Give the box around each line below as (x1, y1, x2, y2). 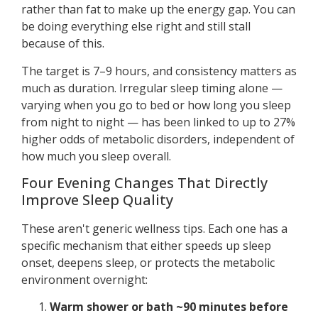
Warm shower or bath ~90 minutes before (50, 299, 288, 315)
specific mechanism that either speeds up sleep (21, 238, 271, 253)
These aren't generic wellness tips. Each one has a (21, 221, 287, 236)
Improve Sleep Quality (21, 190, 173, 209)
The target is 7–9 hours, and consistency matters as (21, 62, 297, 79)
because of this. (21, 35, 104, 52)
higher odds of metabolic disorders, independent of (21, 131, 295, 147)
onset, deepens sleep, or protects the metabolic (21, 255, 275, 270)
